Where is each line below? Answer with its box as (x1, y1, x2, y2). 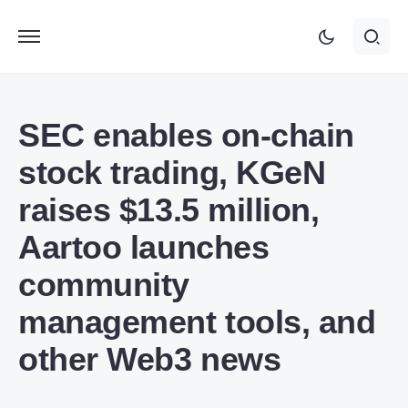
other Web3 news (18, 341, 281, 378)
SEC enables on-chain (18, 117, 354, 154)
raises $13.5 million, (18, 191, 320, 229)
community (18, 266, 189, 303)
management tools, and (18, 303, 376, 341)
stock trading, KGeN (18, 154, 326, 191)
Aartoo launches (18, 229, 270, 266)
